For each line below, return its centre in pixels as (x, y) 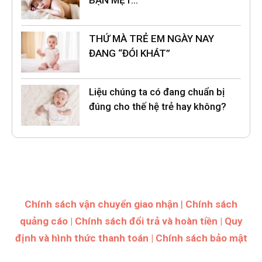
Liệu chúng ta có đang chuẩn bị (157, 92)
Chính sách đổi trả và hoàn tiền (146, 221)
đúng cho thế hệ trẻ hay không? (158, 106)
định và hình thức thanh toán (82, 238)
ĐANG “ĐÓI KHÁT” (130, 53)
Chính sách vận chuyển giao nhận (103, 204)
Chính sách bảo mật (201, 238)
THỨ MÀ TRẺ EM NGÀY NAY (151, 38)
